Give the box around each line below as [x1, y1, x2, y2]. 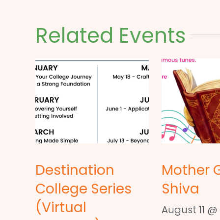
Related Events [35, 21, 186, 51]
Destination [35, 161, 114, 180]
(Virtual [35, 198, 86, 218]
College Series [35, 179, 132, 199]
